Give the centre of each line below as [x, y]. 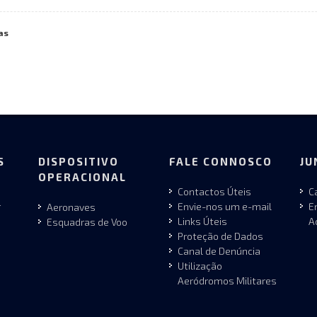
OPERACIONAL [82, 177]
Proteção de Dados [220, 236]
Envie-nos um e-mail [225, 206]
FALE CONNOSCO [221, 161]
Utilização [200, 265]
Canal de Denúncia [219, 250]
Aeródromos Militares [227, 280]
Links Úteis [202, 221]
